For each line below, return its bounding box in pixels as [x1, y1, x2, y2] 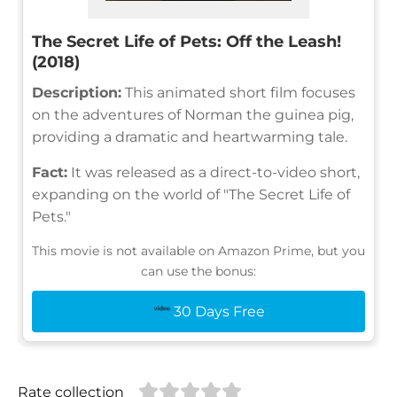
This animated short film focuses [121, 83, 355, 101]
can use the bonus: [141, 262, 256, 279]
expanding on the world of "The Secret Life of [32, 185, 350, 203]
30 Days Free [173, 302, 265, 320]
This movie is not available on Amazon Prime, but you [32, 242, 365, 259]
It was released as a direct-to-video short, [67, 163, 360, 181]
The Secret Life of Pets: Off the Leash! [32, 31, 341, 51]
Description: [32, 83, 121, 101]
